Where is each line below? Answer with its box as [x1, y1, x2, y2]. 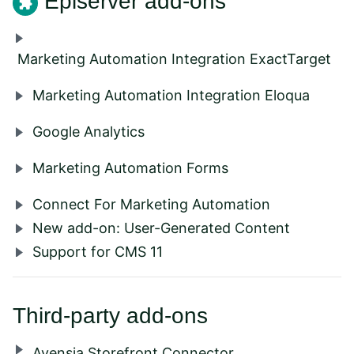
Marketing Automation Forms [32, 159, 228, 176]
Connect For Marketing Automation [32, 195, 270, 213]
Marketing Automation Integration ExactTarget [17, 50, 331, 67]
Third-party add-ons [13, 303, 208, 328]
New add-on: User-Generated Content [32, 219, 290, 236]
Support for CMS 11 [32, 243, 163, 260]
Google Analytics [32, 122, 145, 140]
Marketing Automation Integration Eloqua [32, 86, 310, 104]
